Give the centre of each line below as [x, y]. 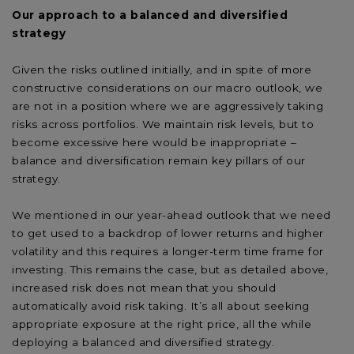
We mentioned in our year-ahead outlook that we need [171, 215]
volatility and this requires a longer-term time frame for [168, 251]
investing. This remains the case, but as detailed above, [170, 269]
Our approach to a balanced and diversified [150, 15]
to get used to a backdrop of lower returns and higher [168, 233]
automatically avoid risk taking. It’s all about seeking [161, 305]
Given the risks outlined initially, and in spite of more [162, 69]
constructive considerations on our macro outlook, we [167, 87]
